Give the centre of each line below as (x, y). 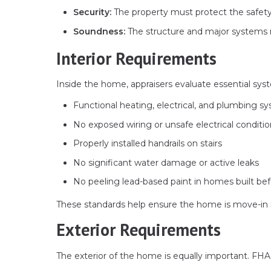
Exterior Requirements (139, 230)
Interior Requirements (136, 58)
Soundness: (99, 31)
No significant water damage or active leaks (166, 162)
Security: (92, 12)
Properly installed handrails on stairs (148, 144)
